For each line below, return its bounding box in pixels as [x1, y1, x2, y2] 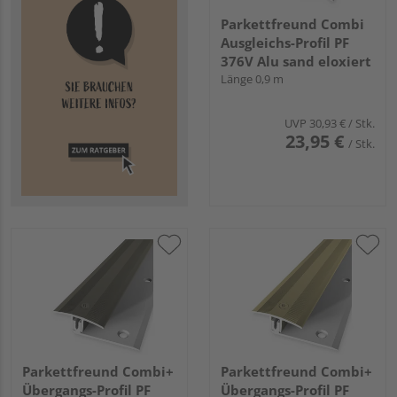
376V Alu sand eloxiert [221, 52, 371, 71]
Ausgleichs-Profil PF [221, 34, 349, 52]
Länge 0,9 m [221, 71, 284, 88]
